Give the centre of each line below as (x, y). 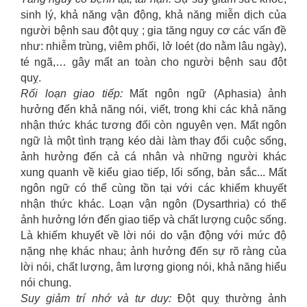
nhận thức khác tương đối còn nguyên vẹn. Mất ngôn (153, 125)
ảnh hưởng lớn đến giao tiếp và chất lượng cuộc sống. (153, 220)
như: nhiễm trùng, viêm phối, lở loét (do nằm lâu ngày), (153, 46)
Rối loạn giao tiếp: (75, 94)
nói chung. (46, 283)
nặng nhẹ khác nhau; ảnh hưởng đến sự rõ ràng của (153, 251)
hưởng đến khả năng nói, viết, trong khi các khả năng (153, 109)
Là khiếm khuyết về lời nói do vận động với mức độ (153, 235)
